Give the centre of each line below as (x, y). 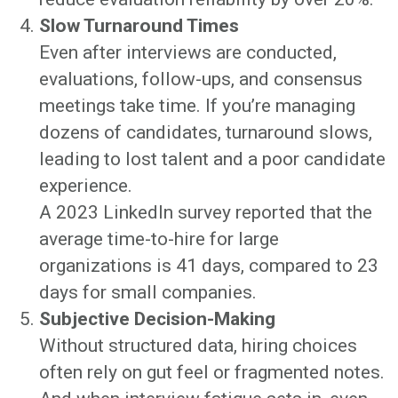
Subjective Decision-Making (157, 318)
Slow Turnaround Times (139, 25)
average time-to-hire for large (159, 239)
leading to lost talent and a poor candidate (212, 159)
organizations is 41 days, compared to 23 (209, 265)
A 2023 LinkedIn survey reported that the (206, 212)
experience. (86, 185)
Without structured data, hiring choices (198, 345)
